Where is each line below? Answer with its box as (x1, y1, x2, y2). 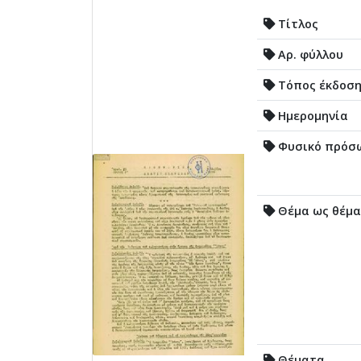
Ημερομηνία (275, 107, 348, 123)
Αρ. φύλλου (275, 46, 343, 62)
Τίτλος (275, 15, 318, 31)
